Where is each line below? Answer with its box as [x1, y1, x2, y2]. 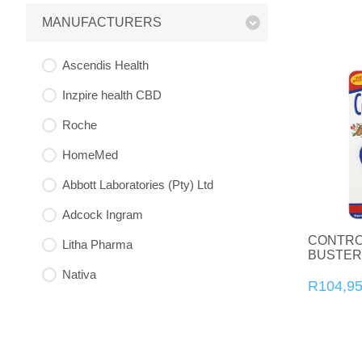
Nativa [62, 267, 96, 282]
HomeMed [62, 148, 118, 162]
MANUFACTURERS [42, 15, 162, 30]
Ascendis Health [62, 58, 149, 73]
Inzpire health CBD [62, 88, 162, 103]
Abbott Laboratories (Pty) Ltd [62, 178, 213, 192]
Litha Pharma [62, 238, 133, 252]
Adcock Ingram [62, 208, 143, 222]
